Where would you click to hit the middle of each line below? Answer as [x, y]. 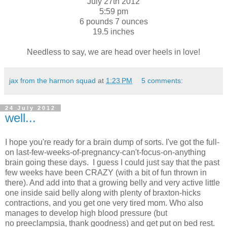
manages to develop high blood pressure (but [86, 213]
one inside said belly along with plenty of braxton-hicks [103, 193]
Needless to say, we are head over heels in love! [113, 52]
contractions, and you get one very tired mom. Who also [104, 203]
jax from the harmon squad [52, 81]
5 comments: [162, 81]
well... [21, 118]
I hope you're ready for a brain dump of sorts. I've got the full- [112, 142]
